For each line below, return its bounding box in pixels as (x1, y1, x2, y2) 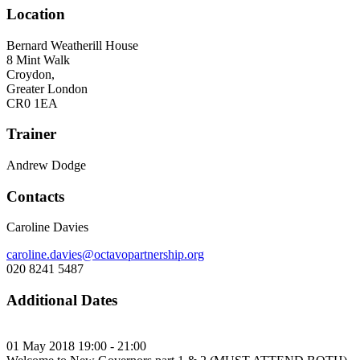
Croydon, (6, 67, 55, 81)
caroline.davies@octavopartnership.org (6, 247, 204, 262)
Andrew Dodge (6, 158, 86, 172)
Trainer (6, 125, 56, 143)
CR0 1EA (6, 96, 58, 110)
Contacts (6, 187, 64, 205)
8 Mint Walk (6, 52, 70, 67)
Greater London (6, 81, 88, 96)
